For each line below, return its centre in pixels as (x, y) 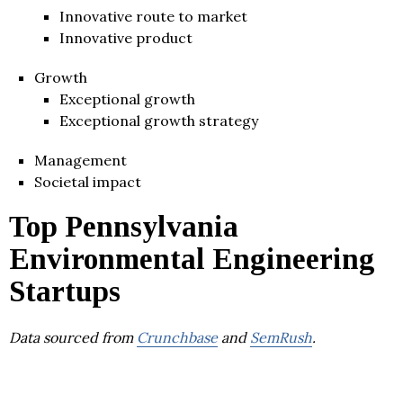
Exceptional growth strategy (159, 120)
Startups (65, 291)
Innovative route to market (153, 16)
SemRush (281, 337)
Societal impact (88, 181)
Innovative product (126, 37)
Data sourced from (73, 337)
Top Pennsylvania (124, 226)
